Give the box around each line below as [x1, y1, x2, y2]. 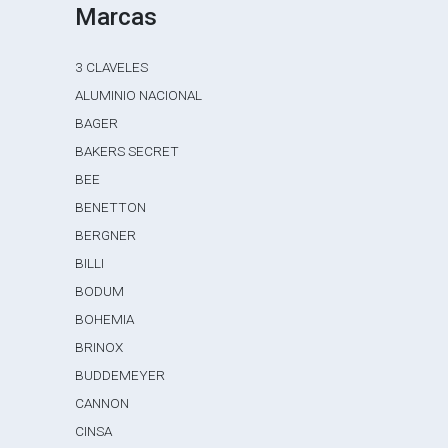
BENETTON [75, 199, 147, 215]
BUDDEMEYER [75, 367, 166, 383]
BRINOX [75, 339, 124, 355]
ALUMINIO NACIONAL [75, 87, 203, 103]
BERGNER [75, 227, 137, 243]
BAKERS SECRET [75, 143, 180, 159]
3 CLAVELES [75, 59, 149, 75]
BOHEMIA [75, 311, 135, 327]
